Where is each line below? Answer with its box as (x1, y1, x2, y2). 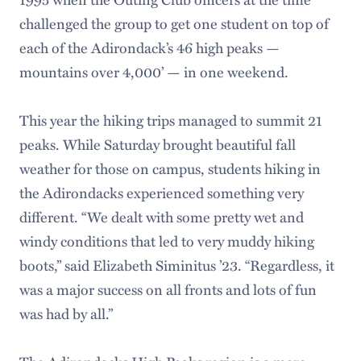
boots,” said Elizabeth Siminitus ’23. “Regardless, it (19, 254, 334, 276)
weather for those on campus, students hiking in (19, 157, 321, 179)
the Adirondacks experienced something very (19, 181, 304, 203)
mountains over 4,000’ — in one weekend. (19, 60, 288, 82)
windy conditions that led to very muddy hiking (19, 230, 314, 251)
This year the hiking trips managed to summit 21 (19, 109, 322, 131)
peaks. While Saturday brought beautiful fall (19, 133, 296, 155)
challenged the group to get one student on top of (19, 12, 329, 34)
